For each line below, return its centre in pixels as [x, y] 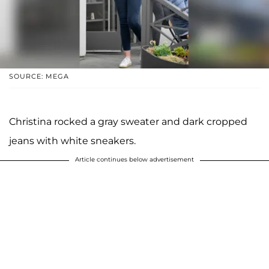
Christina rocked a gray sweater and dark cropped [128, 121]
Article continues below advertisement [134, 159]
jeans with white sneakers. [72, 141]
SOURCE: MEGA [39, 76]
